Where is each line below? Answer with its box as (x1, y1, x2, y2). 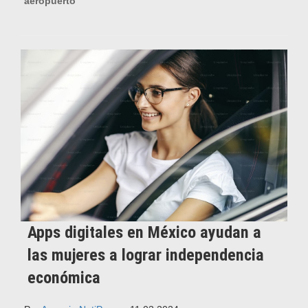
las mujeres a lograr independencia (27, 245, 264, 265)
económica (27, 267, 100, 287)
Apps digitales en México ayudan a (27, 222, 261, 242)
